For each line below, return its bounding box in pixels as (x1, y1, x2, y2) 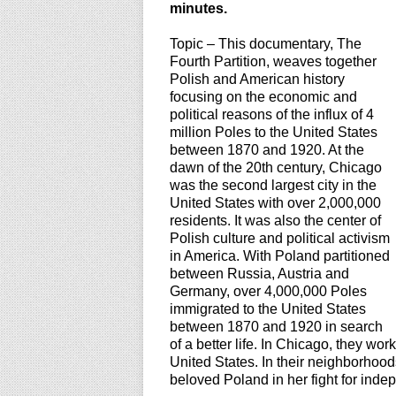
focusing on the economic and (170, 89, 357, 104)
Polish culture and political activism (170, 231, 390, 246)
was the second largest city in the (170, 178, 377, 193)
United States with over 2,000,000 (170, 195, 381, 210)
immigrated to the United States (170, 301, 366, 316)
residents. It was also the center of (170, 213, 381, 228)
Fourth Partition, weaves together (170, 54, 377, 69)
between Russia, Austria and (170, 266, 349, 281)
